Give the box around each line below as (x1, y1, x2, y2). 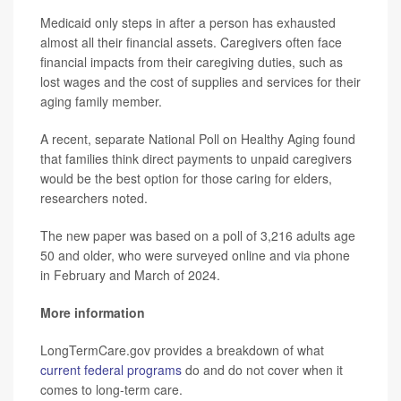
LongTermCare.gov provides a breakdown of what (40, 341, 324, 360)
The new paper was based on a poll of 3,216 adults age (40, 226, 355, 245)
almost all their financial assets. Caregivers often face (40, 33, 342, 52)
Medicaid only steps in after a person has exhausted (40, 13, 336, 32)
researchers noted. (40, 189, 148, 208)
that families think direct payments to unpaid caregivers (40, 149, 352, 168)
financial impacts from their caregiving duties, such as (40, 53, 343, 72)
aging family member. (40, 92, 162, 111)
